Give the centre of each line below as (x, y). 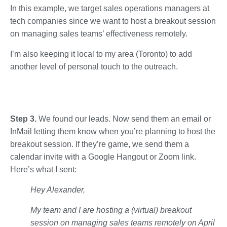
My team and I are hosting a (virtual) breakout (111, 210)
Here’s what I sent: (43, 169)
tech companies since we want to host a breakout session (113, 21)
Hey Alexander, (58, 190)
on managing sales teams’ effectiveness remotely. (99, 33)
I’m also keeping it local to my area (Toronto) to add (101, 54)
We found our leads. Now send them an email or (125, 119)
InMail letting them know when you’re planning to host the (113, 131)
